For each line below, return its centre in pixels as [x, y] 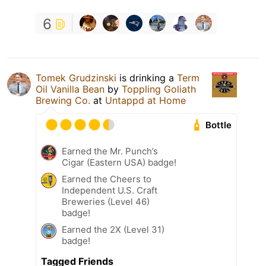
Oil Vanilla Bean [70, 89]
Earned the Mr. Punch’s [110, 151]
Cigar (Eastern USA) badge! [119, 163]
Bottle [219, 125]
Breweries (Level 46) [106, 202]
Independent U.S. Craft [110, 191]
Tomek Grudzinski [76, 78]
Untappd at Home [145, 101]
